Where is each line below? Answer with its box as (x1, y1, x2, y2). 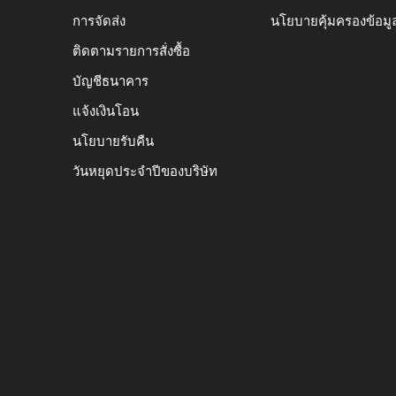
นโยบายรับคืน (72, 133, 154, 148)
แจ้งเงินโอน (72, 103, 139, 118)
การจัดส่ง (72, 13, 126, 28)
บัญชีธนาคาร (72, 73, 148, 88)
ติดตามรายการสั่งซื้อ (72, 43, 190, 58)
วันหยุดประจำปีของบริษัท (72, 164, 217, 179)
